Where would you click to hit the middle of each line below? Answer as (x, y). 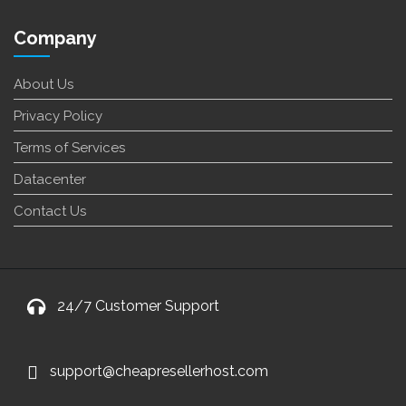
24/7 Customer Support (138, 305)
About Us (43, 84)
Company (55, 38)
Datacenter (50, 179)
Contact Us (50, 211)
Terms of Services (69, 147)
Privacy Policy (58, 116)
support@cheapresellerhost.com (159, 371)
